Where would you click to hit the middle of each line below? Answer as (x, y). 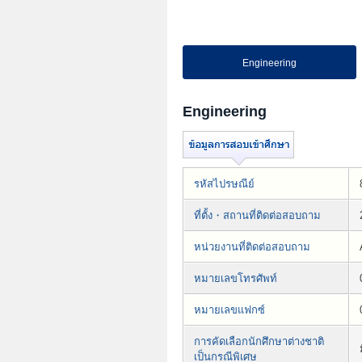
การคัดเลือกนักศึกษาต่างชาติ (259, 342)
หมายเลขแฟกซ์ (229, 310)
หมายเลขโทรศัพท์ (236, 279)
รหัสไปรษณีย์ (224, 184)
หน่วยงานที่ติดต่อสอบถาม (252, 247)
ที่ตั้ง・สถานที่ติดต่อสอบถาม (257, 216)
